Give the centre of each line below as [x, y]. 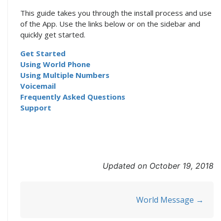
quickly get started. [53, 35]
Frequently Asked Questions [73, 97]
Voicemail [38, 86]
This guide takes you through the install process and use [116, 13]
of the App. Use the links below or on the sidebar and [110, 24]
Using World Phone [55, 64]
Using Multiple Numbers [65, 75]
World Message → [170, 200]
